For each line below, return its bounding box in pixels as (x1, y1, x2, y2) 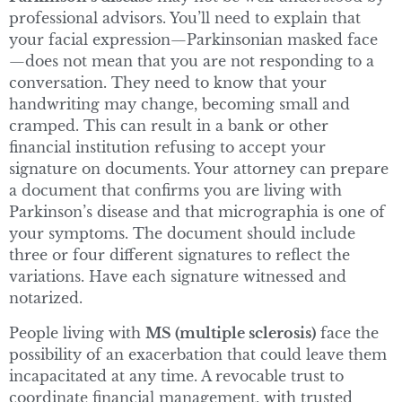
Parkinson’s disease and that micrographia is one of (9, 203, 385, 222)
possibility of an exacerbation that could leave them (9, 345, 387, 363)
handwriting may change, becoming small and (9, 95, 350, 114)
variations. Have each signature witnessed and (9, 267, 346, 286)
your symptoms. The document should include (9, 224, 355, 243)
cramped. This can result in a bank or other (9, 117, 328, 135)
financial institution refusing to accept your (9, 138, 326, 157)
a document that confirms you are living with (9, 181, 342, 200)
